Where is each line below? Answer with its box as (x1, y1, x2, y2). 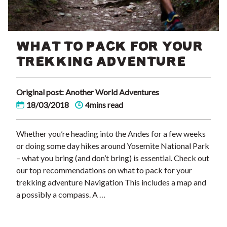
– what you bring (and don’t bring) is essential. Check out (16, 153, 209, 163)
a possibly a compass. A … (16, 189, 105, 199)
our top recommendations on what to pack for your (16, 165, 192, 175)
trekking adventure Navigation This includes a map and (16, 177, 206, 187)
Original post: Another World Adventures (16, 87, 159, 97)
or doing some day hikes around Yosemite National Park (16, 140, 209, 150)
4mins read (85, 99, 123, 109)
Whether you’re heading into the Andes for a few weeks (16, 128, 206, 138)
